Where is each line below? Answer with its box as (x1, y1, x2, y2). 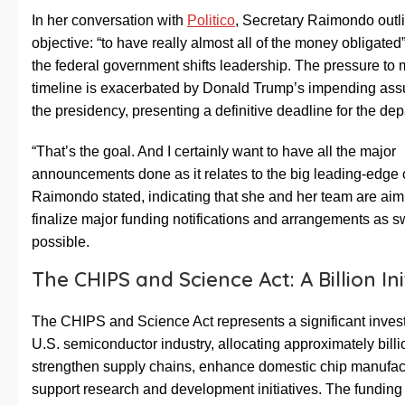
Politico (187, 13, 235, 29)
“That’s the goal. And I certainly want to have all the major (32, 144, 396, 160)
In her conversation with (32, 13, 187, 29)
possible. (32, 234, 89, 250)
